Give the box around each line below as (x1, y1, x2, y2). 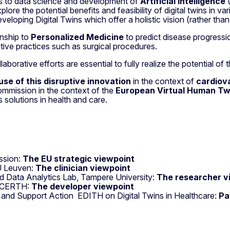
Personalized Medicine (31, 31, 124, 42)
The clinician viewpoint (35, 162, 130, 173)
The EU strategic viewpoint (23, 153, 135, 164)
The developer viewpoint (31, 181, 134, 191)
